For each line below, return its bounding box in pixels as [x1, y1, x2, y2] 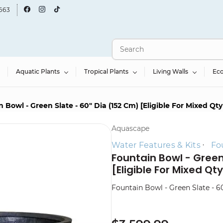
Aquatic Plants [16, 68, 60, 75]
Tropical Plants [84, 68, 128, 75]
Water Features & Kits [111, 140, 201, 150]
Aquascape [111, 124, 149, 133]
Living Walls [153, 68, 188, 75]
